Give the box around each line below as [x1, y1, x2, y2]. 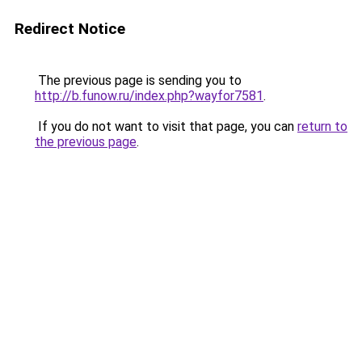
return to [297, 119, 347, 134]
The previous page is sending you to [35, 73, 242, 88]
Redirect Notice [15, 19, 125, 38]
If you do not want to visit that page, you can [35, 119, 297, 134]
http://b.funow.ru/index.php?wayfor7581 [35, 88, 263, 103]
